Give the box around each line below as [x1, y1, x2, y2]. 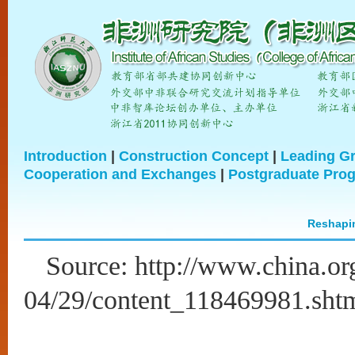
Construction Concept [119, 148, 269, 164]
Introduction [24, 148, 107, 164]
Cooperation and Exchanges [24, 166, 216, 182]
